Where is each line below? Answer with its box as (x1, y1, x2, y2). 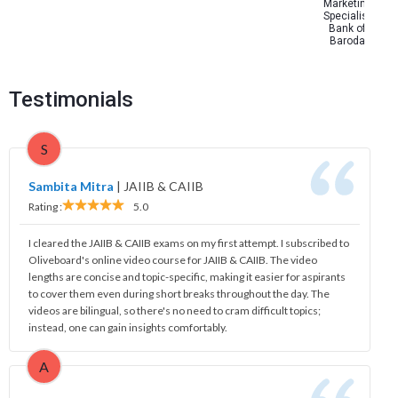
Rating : (28, 199, 62, 213)
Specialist (313, 9, 362, 22)
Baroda (319, 34, 355, 47)
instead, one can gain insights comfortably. (28, 320, 227, 334)
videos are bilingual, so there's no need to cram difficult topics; (28, 303, 321, 317)
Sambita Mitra (28, 178, 114, 194)
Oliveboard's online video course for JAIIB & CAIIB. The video (28, 252, 317, 267)
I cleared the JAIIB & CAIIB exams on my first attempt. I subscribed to (28, 235, 349, 250)
